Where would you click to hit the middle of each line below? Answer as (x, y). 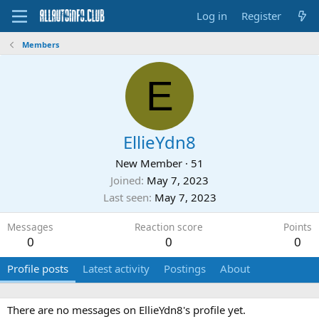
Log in (211, 16)
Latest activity (116, 268)
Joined (126, 180)
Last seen (126, 197)
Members (40, 45)
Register (261, 16)
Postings (185, 268)
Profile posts (38, 268)
